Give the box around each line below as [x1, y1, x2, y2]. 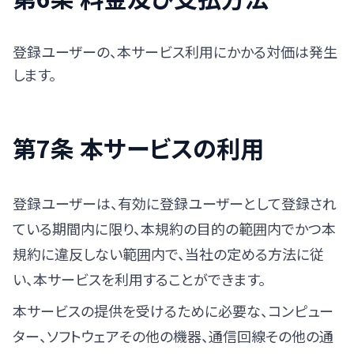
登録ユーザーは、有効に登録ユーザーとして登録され [13, 193, 337, 213]
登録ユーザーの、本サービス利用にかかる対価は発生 [13, 41, 337, 62]
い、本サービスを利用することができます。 [13, 269, 265, 289]
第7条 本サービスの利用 [13, 130, 264, 165]
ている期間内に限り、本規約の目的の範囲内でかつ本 [13, 218, 336, 239]
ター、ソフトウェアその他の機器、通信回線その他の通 [13, 326, 333, 346]
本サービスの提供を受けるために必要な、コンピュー [13, 300, 333, 321]
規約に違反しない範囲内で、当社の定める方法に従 [13, 243, 324, 264]
